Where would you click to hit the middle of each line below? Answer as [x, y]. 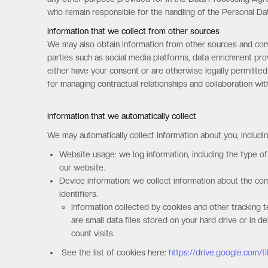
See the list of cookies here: [114, 252]
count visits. [93, 233]
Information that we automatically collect [122, 116]
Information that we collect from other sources [134, 31]
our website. [83, 167]
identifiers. [79, 194]
